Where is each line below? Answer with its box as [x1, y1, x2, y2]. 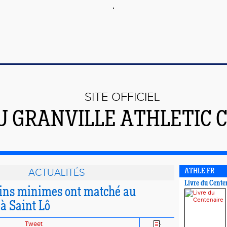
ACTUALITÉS [28, 167, 85, 179]
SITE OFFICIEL [85, 90, 160, 104]
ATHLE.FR [184, 168, 214, 175]
